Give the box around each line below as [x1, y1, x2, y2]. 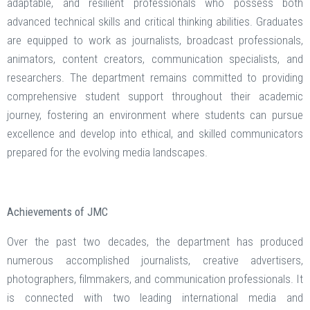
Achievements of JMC [7, 205, 108, 219]
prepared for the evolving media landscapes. [7, 145, 208, 160]
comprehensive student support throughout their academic [7, 89, 303, 104]
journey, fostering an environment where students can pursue [7, 108, 303, 122]
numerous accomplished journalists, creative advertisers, [7, 253, 303, 268]
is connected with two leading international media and [7, 291, 303, 305]
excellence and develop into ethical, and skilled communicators [7, 127, 303, 141]
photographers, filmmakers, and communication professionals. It [7, 272, 303, 286]
